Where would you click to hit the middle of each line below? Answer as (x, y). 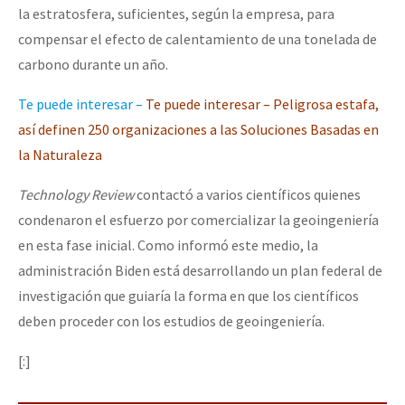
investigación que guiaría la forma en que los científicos (188, 295)
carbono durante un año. (93, 64)
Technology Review (76, 194)
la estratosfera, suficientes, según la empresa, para (176, 13)
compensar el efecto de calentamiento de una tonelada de (198, 38)
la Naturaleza (60, 154)
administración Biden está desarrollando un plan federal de (200, 270)
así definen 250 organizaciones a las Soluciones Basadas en (198, 129)
